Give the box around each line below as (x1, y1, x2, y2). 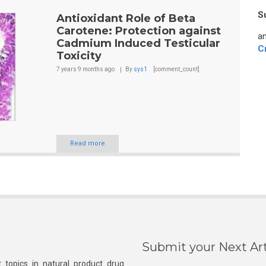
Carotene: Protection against (56, 24, 221, 37)
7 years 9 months (56, 66, 103, 72)
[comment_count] (151, 66, 199, 72)
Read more (69, 140, 105, 148)
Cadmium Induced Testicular (56, 37, 220, 50)
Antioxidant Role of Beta (56, 12, 195, 25)
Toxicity (56, 49, 102, 62)
